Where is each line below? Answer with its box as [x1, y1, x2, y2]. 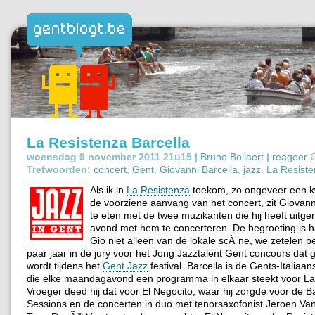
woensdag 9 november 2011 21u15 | [27, 150, 198, 162]
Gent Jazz [103, 259, 148, 271]
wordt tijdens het [27, 259, 103, 271]
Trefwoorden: [27, 163, 91, 175]
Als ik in [90, 184, 127, 195]
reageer [272, 150, 307, 162]
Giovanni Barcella [160, 163, 238, 175]
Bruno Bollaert [200, 150, 264, 162]
